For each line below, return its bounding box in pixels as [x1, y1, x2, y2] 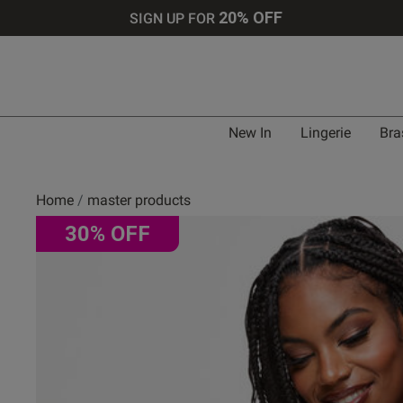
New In [228, 124, 272, 141]
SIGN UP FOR [130, 10, 219, 27]
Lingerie [300, 124, 351, 141]
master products [87, 192, 191, 209]
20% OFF [219, 8, 283, 27]
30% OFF [65, 220, 150, 246]
